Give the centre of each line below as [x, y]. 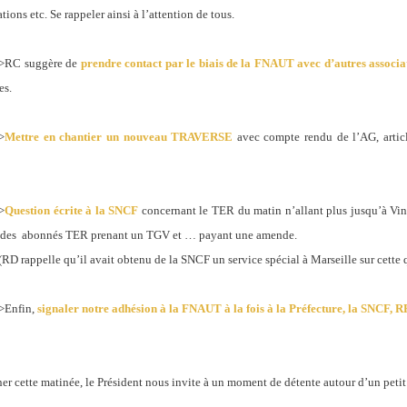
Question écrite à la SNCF [72, 210]
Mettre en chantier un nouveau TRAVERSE [121, 137]
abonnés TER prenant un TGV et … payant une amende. [160, 235]
